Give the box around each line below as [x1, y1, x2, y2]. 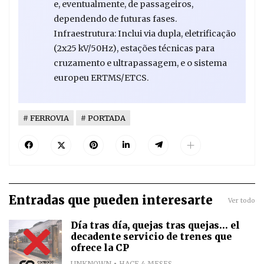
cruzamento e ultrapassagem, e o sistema [54, 58, 227, 69]
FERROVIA [30, 113, 69, 123]
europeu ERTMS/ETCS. [54, 72, 148, 84]
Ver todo [228, 196, 255, 205]
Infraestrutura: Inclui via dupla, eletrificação [54, 28, 236, 39]
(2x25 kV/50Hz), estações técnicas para [54, 43, 214, 54]
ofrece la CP [71, 242, 129, 254]
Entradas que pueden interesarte [9, 193, 213, 209]
